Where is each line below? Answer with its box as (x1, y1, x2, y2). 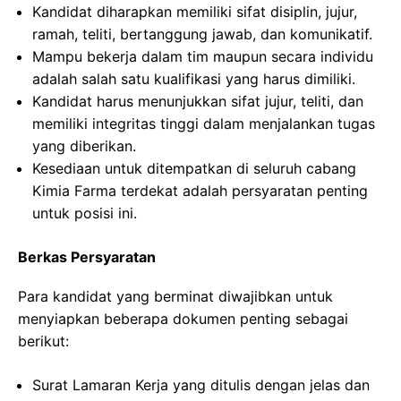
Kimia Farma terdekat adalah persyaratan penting (32, 182, 368, 200)
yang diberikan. (32, 137, 136, 155)
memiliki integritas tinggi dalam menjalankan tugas (32, 115, 375, 132)
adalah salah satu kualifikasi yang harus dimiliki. (32, 70, 355, 88)
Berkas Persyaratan (18, 248, 156, 266)
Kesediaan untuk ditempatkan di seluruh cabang (32, 159, 356, 177)
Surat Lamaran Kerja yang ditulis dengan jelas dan (32, 376, 370, 394)
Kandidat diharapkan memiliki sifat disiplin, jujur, (32, 3, 357, 21)
